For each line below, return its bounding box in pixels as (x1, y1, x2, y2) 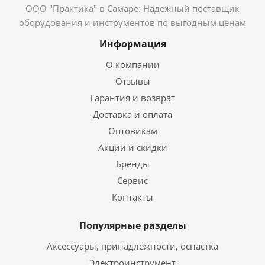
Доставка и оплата (93, 108, 172, 120)
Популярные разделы (79, 219, 186, 232)
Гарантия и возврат (90, 92, 175, 104)
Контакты (112, 191, 153, 203)
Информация (99, 37, 166, 50)
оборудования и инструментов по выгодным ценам (19, 17, 246, 28)
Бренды (115, 158, 150, 170)
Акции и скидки (98, 141, 167, 153)
